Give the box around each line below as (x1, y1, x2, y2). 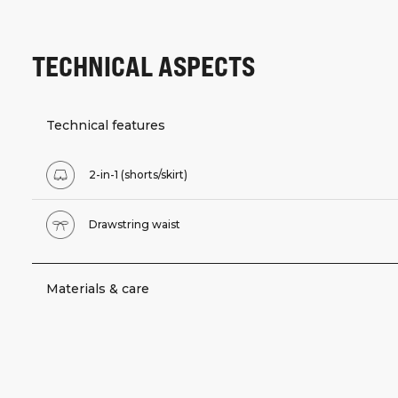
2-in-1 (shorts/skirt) (89, 167, 187, 181)
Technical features (46, 116, 165, 133)
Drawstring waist (89, 217, 180, 231)
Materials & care (46, 280, 149, 297)
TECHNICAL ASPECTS (32, 47, 255, 82)
